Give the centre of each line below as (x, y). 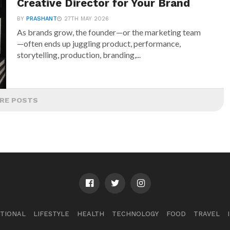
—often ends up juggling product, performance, (99, 43)
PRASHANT (42, 19)
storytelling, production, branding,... (79, 55)
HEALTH (90, 214)
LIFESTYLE (51, 214)
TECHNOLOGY (135, 214)
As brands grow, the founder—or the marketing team (109, 32)
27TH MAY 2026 (87, 19)
